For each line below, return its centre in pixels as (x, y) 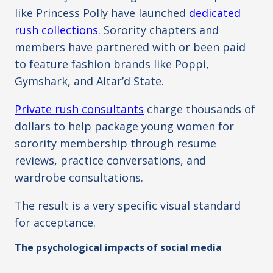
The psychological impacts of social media (118, 248)
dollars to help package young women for (124, 126)
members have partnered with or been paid (130, 47)
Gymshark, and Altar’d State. (89, 81)
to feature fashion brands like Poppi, (112, 64)
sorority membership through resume (115, 144)
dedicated (215, 13)
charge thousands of (200, 109)
